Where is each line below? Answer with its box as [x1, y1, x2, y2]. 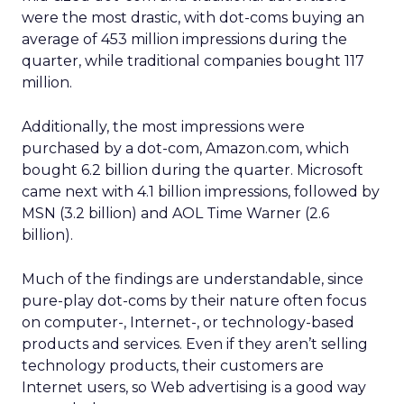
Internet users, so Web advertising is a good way [22, 379, 366, 396]
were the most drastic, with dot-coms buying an [22, 9, 364, 26]
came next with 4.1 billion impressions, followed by [22, 183, 380, 200]
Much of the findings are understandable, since [22, 271, 363, 288]
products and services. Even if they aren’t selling [22, 335, 368, 353]
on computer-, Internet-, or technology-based [22, 314, 354, 331]
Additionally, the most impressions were [22, 118, 305, 135]
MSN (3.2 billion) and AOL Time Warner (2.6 [22, 205, 329, 222]
